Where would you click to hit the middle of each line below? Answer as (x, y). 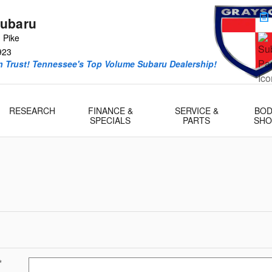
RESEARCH (32, 110)
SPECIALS (110, 120)
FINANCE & (110, 110)
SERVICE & (196, 110)
